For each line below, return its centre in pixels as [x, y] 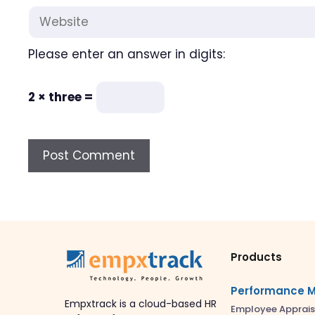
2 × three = [62, 97]
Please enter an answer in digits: [127, 54]
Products [256, 257]
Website [52, 13]
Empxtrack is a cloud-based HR [141, 304]
